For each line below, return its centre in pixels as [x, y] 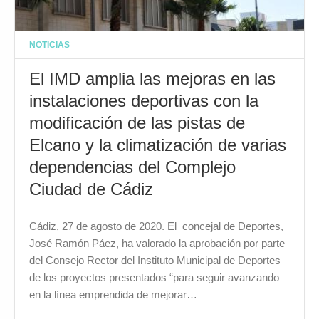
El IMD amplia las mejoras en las [152, 79]
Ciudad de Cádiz [96, 189]
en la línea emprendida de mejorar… [113, 294]
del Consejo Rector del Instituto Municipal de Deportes [155, 260]
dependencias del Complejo [132, 167]
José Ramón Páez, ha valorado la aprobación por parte [157, 243]
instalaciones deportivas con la [144, 101]
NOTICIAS [49, 44]
